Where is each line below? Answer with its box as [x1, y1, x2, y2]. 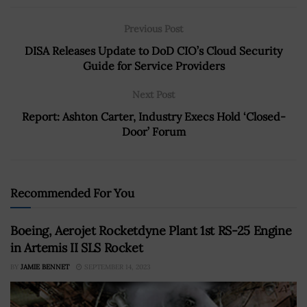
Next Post [132, 88, 175, 101]
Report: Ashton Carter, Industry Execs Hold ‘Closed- [21, 109, 286, 123]
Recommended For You [10, 185, 134, 201]
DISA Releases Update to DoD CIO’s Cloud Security [25, 43, 282, 58]
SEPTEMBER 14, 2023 [82, 262, 151, 271]
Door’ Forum [121, 124, 186, 138]
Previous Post [124, 22, 183, 35]
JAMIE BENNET [21, 262, 69, 271]
